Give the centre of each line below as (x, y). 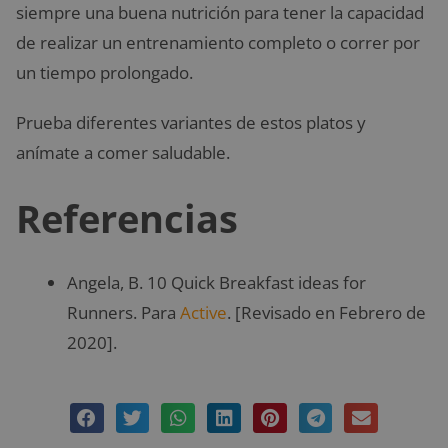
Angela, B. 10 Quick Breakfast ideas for (216, 282)
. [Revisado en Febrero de (326, 312)
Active (203, 312)
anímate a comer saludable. (123, 152)
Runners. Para (123, 312)
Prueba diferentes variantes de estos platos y (191, 122)
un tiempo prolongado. (104, 72)
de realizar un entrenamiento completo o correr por (218, 42)
